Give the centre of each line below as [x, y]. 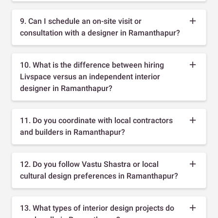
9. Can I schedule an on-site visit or [81, 21]
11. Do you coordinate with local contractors [96, 120]
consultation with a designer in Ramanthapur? [100, 33]
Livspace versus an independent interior [90, 76]
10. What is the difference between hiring [92, 65]
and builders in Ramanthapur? [73, 132]
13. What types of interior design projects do [97, 208]
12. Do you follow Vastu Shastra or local [89, 164]
